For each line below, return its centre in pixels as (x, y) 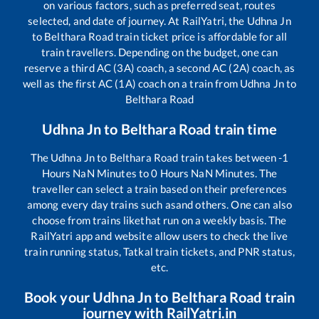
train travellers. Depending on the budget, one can (159, 52)
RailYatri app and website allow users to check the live (159, 235)
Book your (58, 297)
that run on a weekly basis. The (214, 220)
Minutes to (123, 173)
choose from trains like (87, 220)
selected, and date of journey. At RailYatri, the (137, 20)
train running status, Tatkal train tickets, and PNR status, (159, 251)
